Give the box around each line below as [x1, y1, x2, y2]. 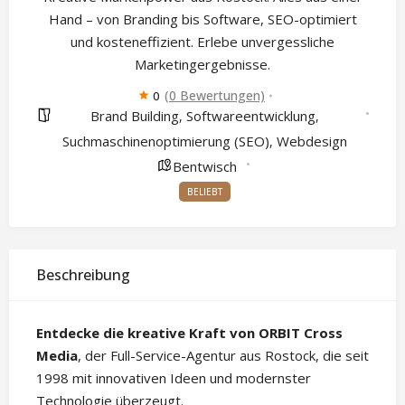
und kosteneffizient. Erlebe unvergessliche [71, 33, 334, 52]
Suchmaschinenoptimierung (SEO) [61, 132, 269, 151]
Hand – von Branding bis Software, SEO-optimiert [48, 10, 357, 29]
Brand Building [89, 107, 179, 126]
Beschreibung [36, 265, 130, 286]
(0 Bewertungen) [165, 87, 265, 105]
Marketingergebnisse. [135, 55, 270, 74]
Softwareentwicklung [185, 107, 316, 126]
